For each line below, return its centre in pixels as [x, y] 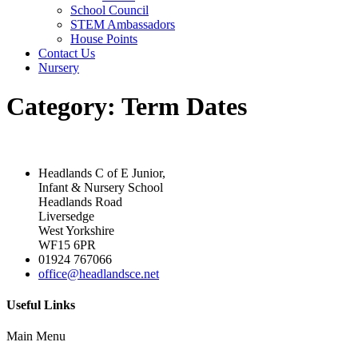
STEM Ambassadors [123, 24]
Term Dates [184, 107]
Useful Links [41, 305]
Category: [64, 107]
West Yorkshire [76, 230]
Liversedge [66, 216]
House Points [104, 39]
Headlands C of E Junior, [102, 173]
